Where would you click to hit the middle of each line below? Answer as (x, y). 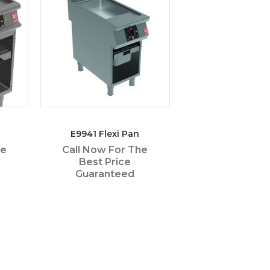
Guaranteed (105, 174)
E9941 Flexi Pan (105, 134)
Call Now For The (105, 150)
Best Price (105, 162)
